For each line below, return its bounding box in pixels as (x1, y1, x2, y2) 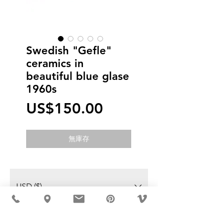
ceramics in (26, 57, 84, 70)
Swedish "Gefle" (26, 44, 111, 57)
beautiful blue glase (26, 70, 129, 83)
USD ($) (16, 182, 42, 191)
